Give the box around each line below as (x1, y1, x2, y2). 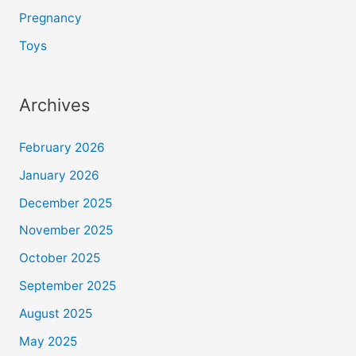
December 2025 (18, 195, 112, 211)
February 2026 (18, 139, 105, 155)
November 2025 (18, 222, 113, 238)
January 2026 (18, 167, 99, 183)
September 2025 (18, 278, 116, 294)
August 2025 (18, 306, 92, 322)
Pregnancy (18, 10, 82, 25)
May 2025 (18, 333, 77, 349)
